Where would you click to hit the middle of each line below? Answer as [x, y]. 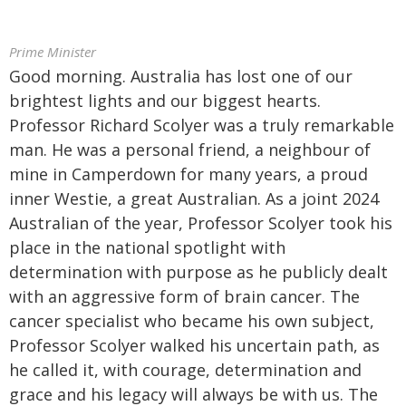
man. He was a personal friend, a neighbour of [190, 150]
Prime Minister [53, 52]
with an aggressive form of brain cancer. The [184, 296]
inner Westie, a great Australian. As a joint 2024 [194, 198]
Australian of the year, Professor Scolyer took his [201, 223]
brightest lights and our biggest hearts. [165, 101]
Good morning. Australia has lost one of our [181, 76]
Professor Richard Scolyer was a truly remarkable [202, 125]
